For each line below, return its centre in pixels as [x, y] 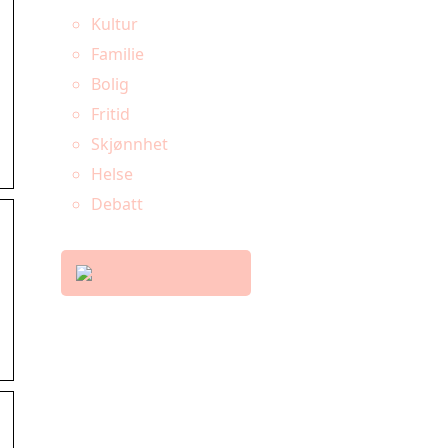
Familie [117, 54]
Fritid [110, 114]
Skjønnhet [129, 144]
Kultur [114, 24]
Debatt [117, 204]
